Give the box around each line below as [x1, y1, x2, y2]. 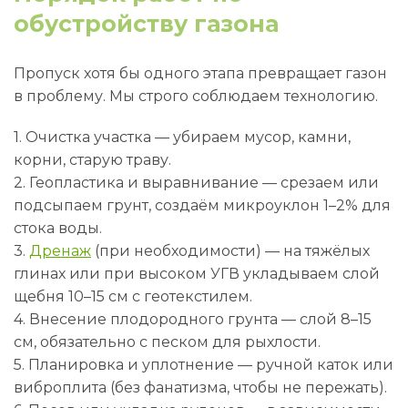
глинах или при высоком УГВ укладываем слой [14, 265, 380, 282]
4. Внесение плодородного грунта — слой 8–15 [14, 311, 372, 328]
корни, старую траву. [14, 151, 171, 168]
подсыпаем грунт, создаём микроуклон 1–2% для [14, 197, 391, 214]
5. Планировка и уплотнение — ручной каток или [14, 356, 393, 373]
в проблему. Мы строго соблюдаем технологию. [14, 87, 378, 105]
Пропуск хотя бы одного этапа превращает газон [14, 65, 387, 82]
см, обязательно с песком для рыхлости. [14, 333, 321, 351]
